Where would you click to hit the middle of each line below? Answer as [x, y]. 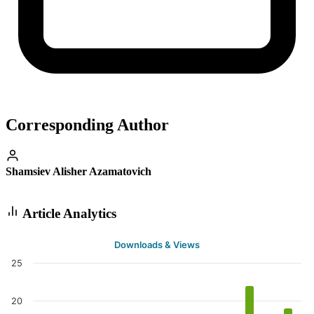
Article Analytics [68, 213]
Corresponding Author [87, 125]
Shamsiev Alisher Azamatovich [78, 171]
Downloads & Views [157, 245]
